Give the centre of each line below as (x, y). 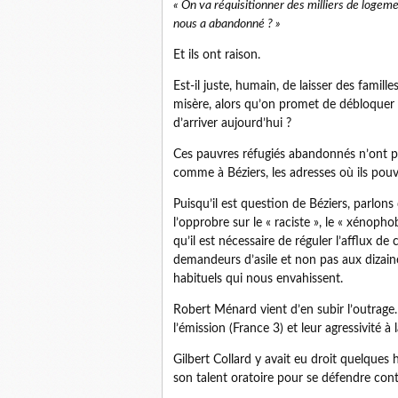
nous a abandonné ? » (227, 24)
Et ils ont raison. (217, 55)
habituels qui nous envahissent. (258, 279)
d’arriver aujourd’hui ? (232, 123)
